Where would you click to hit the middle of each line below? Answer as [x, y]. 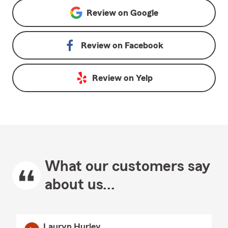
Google [144, 13]
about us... [80, 185]
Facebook [144, 45]
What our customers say [127, 166]
